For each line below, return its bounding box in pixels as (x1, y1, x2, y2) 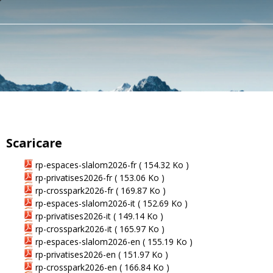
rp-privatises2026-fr (35, 171, 115, 183)
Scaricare (6, 135, 62, 151)
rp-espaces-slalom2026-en (35, 235, 143, 247)
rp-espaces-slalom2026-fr (35, 158, 139, 171)
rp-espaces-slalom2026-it (35, 197, 138, 209)
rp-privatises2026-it (35, 210, 113, 222)
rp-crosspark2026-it (35, 222, 115, 235)
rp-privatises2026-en (35, 248, 118, 260)
